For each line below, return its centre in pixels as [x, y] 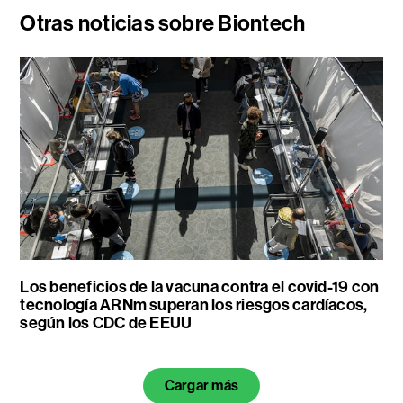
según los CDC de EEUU [106, 323]
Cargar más [201, 386]
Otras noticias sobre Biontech [163, 23]
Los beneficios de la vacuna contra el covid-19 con [200, 287]
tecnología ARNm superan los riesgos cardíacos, [194, 305]
